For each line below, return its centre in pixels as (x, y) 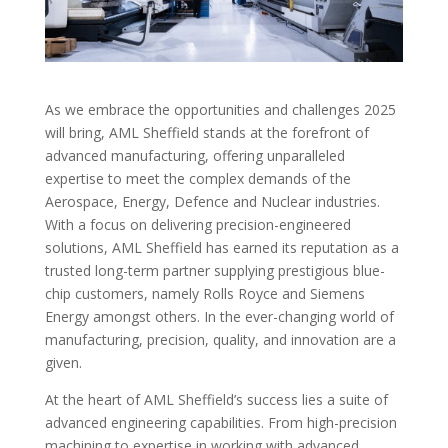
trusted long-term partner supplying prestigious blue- (214, 270)
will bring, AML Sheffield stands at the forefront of (206, 132)
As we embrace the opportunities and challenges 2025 (220, 109)
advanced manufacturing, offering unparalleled (194, 155)
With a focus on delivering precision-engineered (197, 224)
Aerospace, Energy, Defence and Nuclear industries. (212, 201)
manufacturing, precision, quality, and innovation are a (220, 339)
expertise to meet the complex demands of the (197, 178)
